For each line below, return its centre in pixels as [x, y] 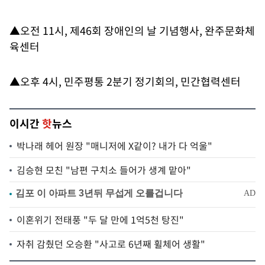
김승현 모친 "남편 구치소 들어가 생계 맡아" [104, 170]
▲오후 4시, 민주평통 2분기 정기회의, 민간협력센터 [125, 81]
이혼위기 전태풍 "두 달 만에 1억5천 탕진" [100, 219]
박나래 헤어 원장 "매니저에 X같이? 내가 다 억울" [114, 146]
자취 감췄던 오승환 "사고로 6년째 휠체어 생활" [111, 244]
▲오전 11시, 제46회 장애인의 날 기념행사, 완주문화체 [132, 30]
